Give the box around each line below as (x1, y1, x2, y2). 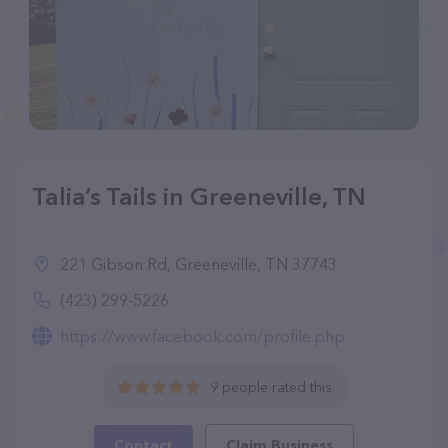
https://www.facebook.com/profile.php (60, 326, 345, 346)
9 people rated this (209, 378, 332, 396)
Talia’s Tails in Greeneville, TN (32, 182, 366, 211)
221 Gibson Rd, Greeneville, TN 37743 (60, 254, 337, 274)
